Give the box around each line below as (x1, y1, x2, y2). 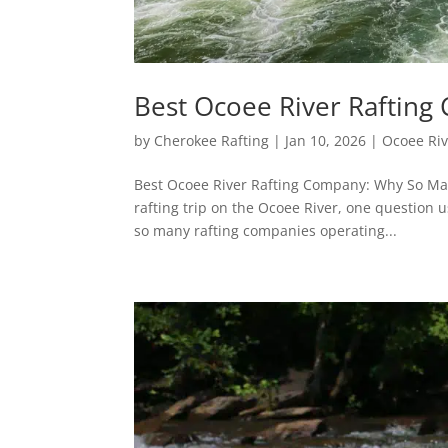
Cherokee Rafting (154, 130, 270, 150)
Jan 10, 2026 (285, 130, 367, 150)
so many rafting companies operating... (134, 220, 398, 240)
